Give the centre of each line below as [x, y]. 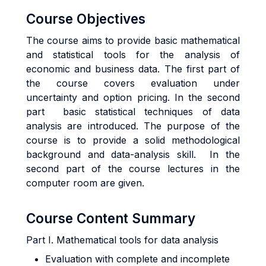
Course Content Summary [111, 218]
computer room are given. [87, 183]
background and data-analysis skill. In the [133, 154]
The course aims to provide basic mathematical [133, 40]
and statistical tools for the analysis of [133, 55]
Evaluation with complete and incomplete [137, 259]
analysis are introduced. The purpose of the [133, 126]
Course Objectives [86, 19]
